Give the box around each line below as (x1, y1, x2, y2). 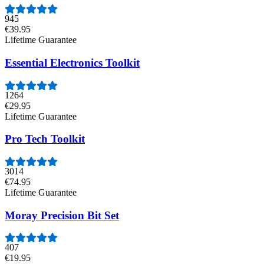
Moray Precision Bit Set (5, 209, 119, 222)
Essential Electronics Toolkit (5, 56, 140, 69)
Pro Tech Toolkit (5, 133, 85, 146)
